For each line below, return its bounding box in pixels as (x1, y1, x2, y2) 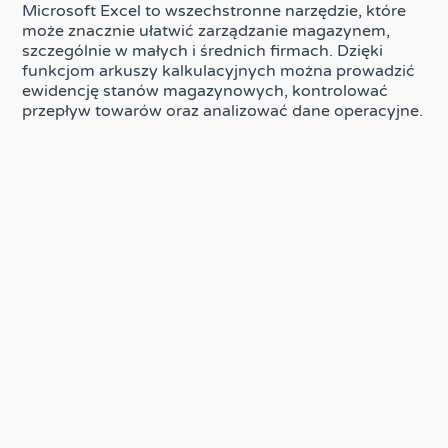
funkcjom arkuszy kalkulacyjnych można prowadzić (22, 60, 416, 81)
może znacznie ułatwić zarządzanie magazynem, (22, 20, 391, 41)
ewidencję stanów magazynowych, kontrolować (22, 80, 389, 101)
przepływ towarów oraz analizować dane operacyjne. (22, 100, 424, 121)
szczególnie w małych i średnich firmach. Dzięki (22, 40, 384, 61)
